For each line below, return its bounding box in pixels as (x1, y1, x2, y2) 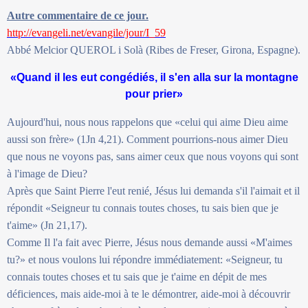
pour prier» (125, 87, 183, 100)
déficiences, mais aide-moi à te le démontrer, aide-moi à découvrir (7, 287, 290, 300)
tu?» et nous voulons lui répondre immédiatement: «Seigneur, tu (7, 253, 283, 265)
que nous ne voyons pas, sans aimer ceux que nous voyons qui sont (7, 150, 298, 162)
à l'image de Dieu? (7, 167, 87, 179)
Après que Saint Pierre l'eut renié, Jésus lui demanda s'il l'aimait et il (7, 184, 300, 197)
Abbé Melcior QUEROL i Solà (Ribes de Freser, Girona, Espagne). (7, 43, 300, 56)
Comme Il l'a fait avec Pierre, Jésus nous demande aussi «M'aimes (7, 236, 292, 248)
